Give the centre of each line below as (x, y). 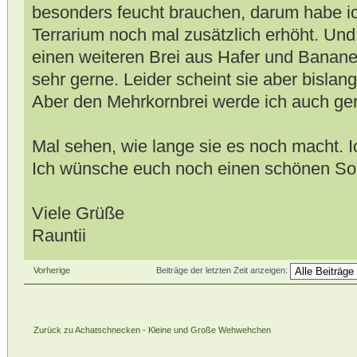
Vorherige (51, 270)
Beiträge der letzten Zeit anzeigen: (223, 271)
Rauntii (59, 235)
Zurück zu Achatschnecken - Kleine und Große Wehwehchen (152, 330)
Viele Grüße (78, 213)
